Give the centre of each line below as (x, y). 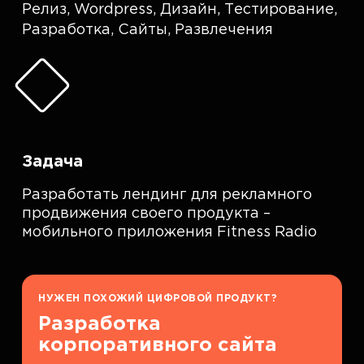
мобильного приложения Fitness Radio (170, 232)
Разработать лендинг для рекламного (167, 195)
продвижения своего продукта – (147, 214)
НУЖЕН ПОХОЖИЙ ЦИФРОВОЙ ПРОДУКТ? (158, 299)
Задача (53, 162)
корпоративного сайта (158, 345)
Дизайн (189, 10)
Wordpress (114, 10)
